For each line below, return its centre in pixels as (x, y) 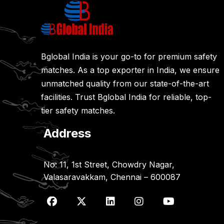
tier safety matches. (78, 111)
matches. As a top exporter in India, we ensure (130, 70)
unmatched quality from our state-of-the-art (125, 84)
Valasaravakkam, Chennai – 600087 (112, 177)
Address (67, 133)
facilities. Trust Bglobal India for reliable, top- (126, 97)
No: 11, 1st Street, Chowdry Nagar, (109, 165)
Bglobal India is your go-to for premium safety (129, 57)
